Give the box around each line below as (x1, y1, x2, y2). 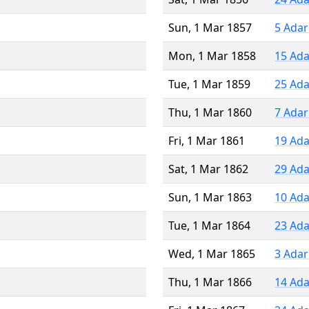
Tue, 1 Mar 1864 (168, 217, 250, 233)
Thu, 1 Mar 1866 (168, 274, 252, 290)
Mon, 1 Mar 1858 (168, 48, 256, 63)
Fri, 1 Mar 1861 (168, 132, 245, 148)
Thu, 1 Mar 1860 (168, 104, 252, 120)
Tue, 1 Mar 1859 (168, 76, 250, 92)
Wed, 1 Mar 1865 (168, 246, 255, 261)
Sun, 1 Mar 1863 (168, 189, 252, 205)
